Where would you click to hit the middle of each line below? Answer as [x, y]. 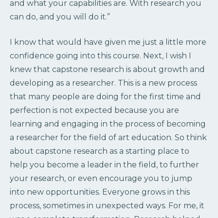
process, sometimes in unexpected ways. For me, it [107, 205]
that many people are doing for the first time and [105, 96]
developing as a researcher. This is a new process [103, 83]
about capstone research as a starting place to [100, 151]
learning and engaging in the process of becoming [108, 124]
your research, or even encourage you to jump [101, 178]
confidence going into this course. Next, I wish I [100, 55]
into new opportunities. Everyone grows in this [100, 192]
